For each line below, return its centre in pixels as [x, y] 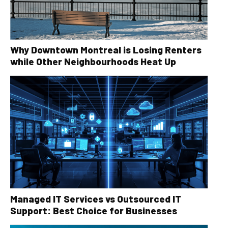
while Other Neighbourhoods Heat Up [93, 61]
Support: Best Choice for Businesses [94, 211]
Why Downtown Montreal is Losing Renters [106, 49]
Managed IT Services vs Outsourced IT [96, 199]
